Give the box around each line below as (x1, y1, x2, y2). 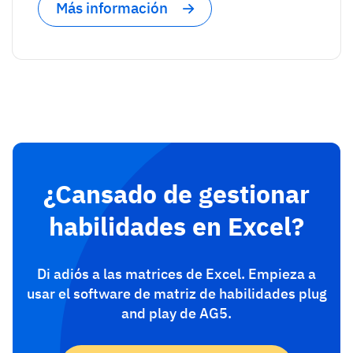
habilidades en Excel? (49, 209, 304, 243)
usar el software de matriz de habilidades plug (26, 284, 327, 303)
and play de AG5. (121, 303, 232, 322)
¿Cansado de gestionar (43, 176, 310, 210)
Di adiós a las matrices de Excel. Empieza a (37, 264, 316, 283)
